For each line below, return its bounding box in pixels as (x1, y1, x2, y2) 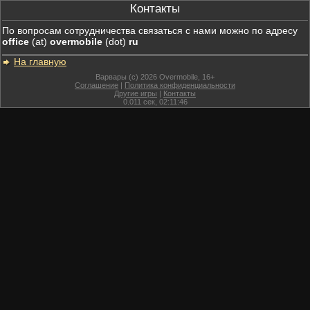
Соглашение (75, 81, 118, 89)
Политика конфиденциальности (125, 81, 235, 89)
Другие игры (114, 89, 157, 98)
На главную (14, 56, 66, 67)
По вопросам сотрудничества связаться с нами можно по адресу (2, 25, 298, 36)
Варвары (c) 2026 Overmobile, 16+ (95, 73, 215, 81)
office (2, 36, 29, 47)
